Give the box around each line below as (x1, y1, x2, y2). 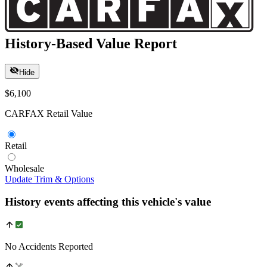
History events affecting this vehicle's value (5, 195, 211, 209)
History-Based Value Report (5, 35, 177, 51)
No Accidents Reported (5, 241, 93, 252)
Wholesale (5, 163, 44, 173)
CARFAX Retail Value (5, 108, 92, 119)
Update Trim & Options (5, 173, 94, 184)
